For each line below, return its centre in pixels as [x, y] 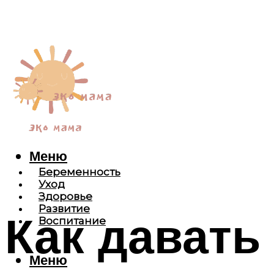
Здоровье [65, 197]
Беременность [80, 172]
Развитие [64, 209]
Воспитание [72, 221]
